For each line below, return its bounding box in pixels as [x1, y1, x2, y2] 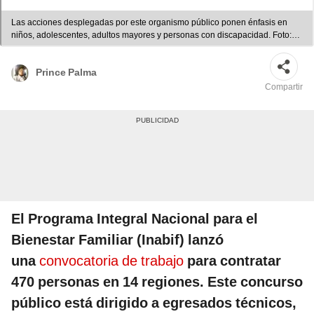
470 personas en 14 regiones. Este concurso [11, 273, 303, 291]
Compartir [265, 82, 303, 93]
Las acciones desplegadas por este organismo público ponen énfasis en [11, 18, 287, 28]
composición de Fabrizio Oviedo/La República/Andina [11, 43, 217, 53]
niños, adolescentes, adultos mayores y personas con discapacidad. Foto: [11, 30, 292, 41]
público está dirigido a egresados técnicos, [11, 294, 296, 312]
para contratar [184, 252, 281, 270]
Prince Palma [36, 67, 97, 78]
